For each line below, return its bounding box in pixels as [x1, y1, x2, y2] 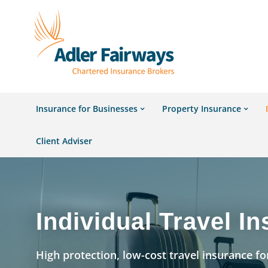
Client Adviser [36, 135, 93, 147]
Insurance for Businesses [36, 103, 138, 114]
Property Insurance [162, 103, 242, 114]
